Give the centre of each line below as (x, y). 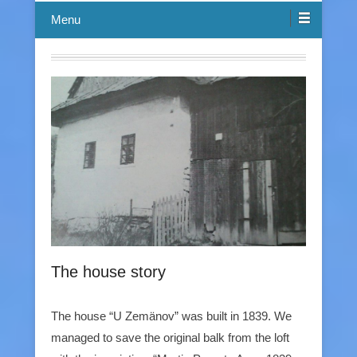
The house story (108, 271)
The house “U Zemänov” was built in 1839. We (171, 316)
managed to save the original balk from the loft (170, 337)
